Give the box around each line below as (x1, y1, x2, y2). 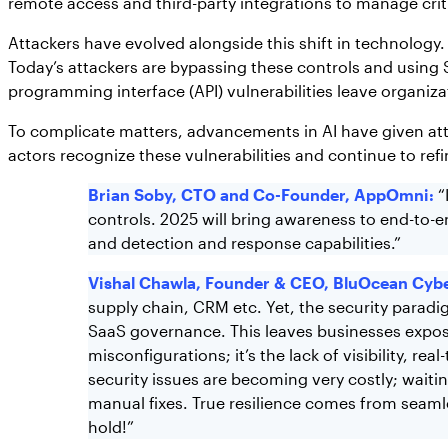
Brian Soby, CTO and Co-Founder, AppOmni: (88, 185, 434, 205)
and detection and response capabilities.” (88, 233, 401, 253)
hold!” (88, 417, 134, 437)
